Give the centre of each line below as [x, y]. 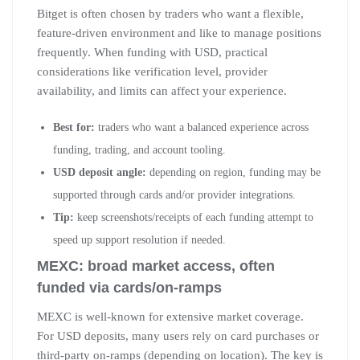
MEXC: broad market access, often [156, 266]
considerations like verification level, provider [152, 71]
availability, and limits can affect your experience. [162, 90]
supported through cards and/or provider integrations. [174, 194]
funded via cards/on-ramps [129, 287]
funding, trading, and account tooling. [139, 149]
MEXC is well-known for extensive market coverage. [170, 316]
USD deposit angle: [100, 172]
